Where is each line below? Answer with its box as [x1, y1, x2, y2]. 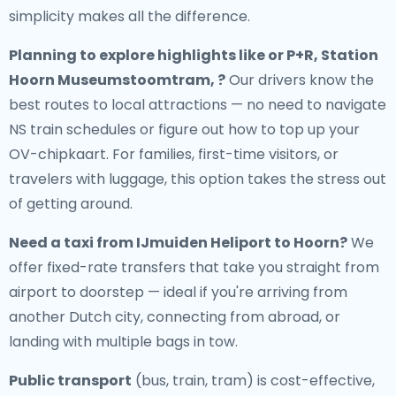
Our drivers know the [225, 70, 374, 90]
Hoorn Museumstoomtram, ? [9, 70, 225, 90]
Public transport [9, 370, 132, 391]
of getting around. [9, 194, 133, 214]
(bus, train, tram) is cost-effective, [132, 370, 375, 391]
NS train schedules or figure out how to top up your [9, 119, 360, 140]
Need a [9, 232, 64, 253]
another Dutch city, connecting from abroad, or [9, 307, 340, 327]
